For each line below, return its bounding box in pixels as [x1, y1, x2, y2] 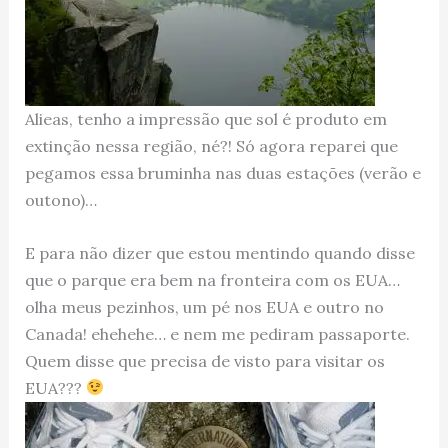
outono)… [24, 190, 97, 211]
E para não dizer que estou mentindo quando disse [24, 242, 415, 263]
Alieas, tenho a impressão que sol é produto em [24, 109, 387, 130]
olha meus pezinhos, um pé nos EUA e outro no [24, 296, 384, 317]
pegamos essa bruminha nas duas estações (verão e [24, 163, 421, 184]
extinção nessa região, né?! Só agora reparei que [24, 136, 398, 157]
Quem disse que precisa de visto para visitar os [24, 350, 385, 371]
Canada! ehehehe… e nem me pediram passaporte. [24, 323, 410, 344]
